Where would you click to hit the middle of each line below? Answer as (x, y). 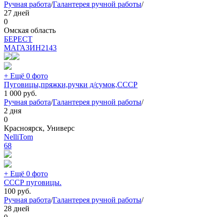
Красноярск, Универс (39, 128)
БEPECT (18, 39)
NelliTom (18, 137)
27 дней (17, 13)
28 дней (17, 209)
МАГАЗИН (23, 48)
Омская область (30, 31)
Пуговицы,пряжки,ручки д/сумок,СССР (71, 85)
